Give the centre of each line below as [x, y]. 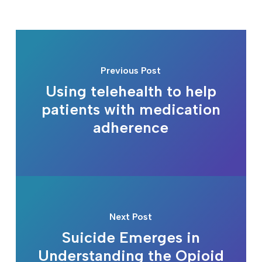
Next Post [131, 216]
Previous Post [131, 70]
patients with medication [131, 109]
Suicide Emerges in [131, 237]
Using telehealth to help [131, 91]
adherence [131, 127]
